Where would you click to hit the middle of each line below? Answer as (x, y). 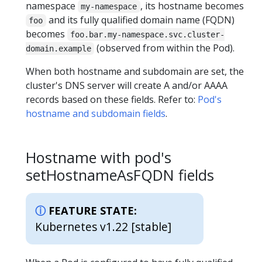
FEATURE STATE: (93, 211)
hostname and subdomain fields (96, 113)
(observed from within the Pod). (165, 48)
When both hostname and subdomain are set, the (135, 71)
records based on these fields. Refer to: (112, 99)
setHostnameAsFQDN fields (120, 175)
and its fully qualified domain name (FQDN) (140, 20)
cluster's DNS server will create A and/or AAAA (127, 85)
